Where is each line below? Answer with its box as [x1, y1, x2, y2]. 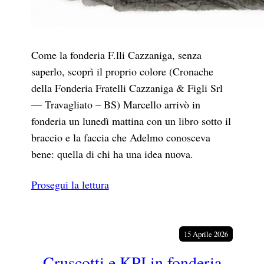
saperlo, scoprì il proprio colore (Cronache [31, 64, 213, 79]
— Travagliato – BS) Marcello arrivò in [31, 97, 200, 112]
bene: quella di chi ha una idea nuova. [31, 147, 193, 161]
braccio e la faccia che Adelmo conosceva [31, 130, 210, 145]
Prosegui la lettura [31, 177, 109, 192]
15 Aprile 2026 [184, 229, 229, 240]
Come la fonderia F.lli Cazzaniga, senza [31, 48, 202, 62]
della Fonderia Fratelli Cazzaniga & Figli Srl [31, 81, 223, 95]
